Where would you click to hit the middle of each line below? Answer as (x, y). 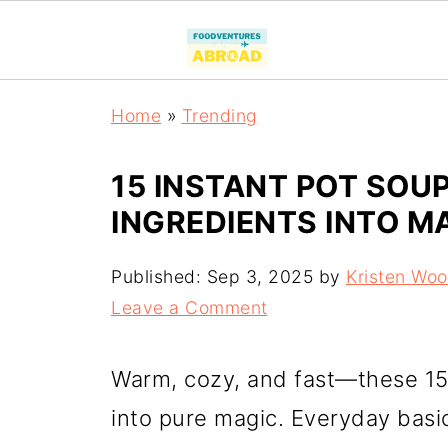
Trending (219, 115)
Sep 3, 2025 (259, 276)
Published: (159, 276)
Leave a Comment (189, 307)
